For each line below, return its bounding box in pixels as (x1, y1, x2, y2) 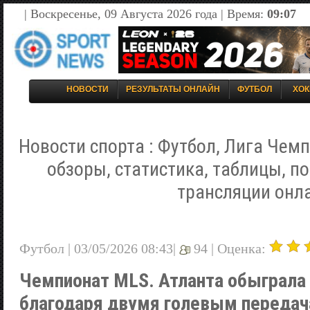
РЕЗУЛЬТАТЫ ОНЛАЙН (126, 84, 220, 94)
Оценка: (217, 240, 269, 256)
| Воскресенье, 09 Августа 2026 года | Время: (24, 7, 267, 21)
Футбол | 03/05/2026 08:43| (19, 240, 179, 256)
